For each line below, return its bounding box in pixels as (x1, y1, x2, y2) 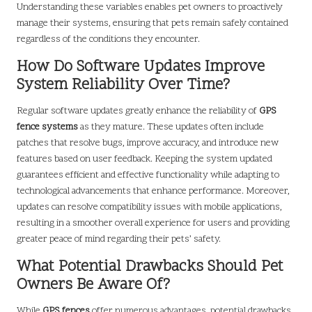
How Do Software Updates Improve (17, 56, 265, 79)
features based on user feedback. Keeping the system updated (17, 153, 272, 166)
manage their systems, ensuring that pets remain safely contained (17, 17, 288, 31)
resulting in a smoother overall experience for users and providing (17, 217, 290, 231)
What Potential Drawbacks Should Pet (17, 256, 283, 279)
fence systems (17, 120, 78, 134)
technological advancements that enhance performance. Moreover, (17, 185, 290, 198)
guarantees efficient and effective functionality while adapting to (17, 169, 279, 182)
